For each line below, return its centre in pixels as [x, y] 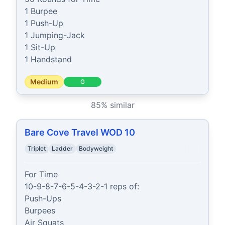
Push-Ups [43, 198]
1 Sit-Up [40, 47]
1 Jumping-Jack [55, 35]
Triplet [37, 148]
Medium [44, 82]
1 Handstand [48, 59]
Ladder [62, 148]
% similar [118, 105]
